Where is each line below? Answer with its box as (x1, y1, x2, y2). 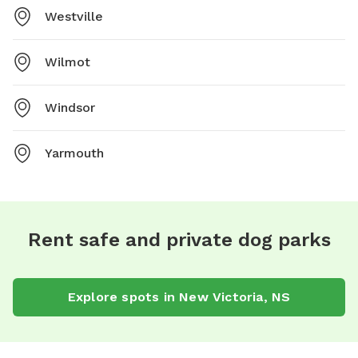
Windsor (45, 100, 95, 116)
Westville (45, 9, 103, 25)
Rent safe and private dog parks (27, 229, 331, 252)
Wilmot (45, 54, 90, 70)
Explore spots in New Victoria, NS (67, 289, 291, 305)
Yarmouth (45, 145, 104, 161)
